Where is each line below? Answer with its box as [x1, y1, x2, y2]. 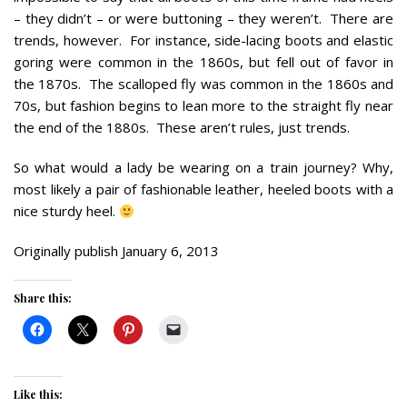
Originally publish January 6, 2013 [14, 242, 219, 261]
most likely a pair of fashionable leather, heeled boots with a [14, 180, 393, 199]
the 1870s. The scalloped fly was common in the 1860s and [14, 74, 393, 94]
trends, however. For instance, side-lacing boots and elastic [14, 31, 393, 50]
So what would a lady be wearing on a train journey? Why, [14, 158, 393, 177]
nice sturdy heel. [14, 202, 119, 221]
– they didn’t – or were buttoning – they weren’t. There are [14, 9, 393, 28]
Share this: [14, 291, 72, 306]
